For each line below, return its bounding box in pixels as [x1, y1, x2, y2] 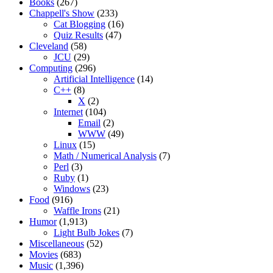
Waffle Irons [54, 205, 101, 216]
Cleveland [29, 41, 68, 52]
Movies [29, 249, 58, 260]
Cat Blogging [54, 19, 105, 30]
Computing [29, 63, 73, 74]
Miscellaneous [29, 238, 84, 249]
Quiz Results [54, 30, 103, 41]
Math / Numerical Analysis [54, 151, 157, 161]
